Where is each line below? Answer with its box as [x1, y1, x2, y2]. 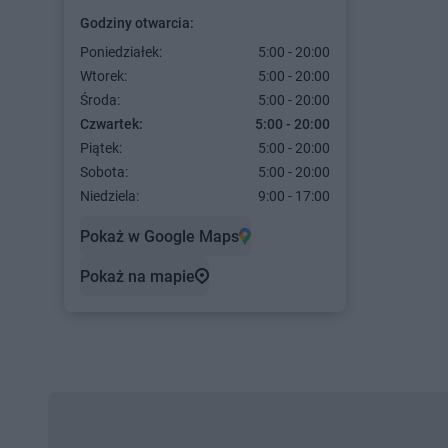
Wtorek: [80, 68, 127, 84]
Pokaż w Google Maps [80, 226, 239, 246]
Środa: [80, 92, 120, 108]
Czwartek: [80, 116, 143, 132]
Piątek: [80, 140, 122, 156]
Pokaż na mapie [80, 266, 195, 286]
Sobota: [80, 164, 128, 180]
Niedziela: [80, 188, 139, 204]
